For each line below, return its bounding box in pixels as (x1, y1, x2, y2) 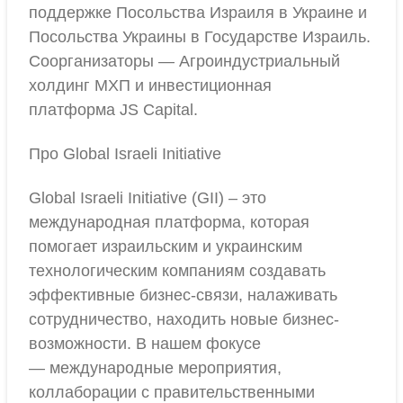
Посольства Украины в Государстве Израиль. (29, 28, 371, 46)
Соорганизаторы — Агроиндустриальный (29, 52, 340, 70)
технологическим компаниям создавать (29, 262, 326, 280)
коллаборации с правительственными (29, 383, 315, 401)
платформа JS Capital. (29, 101, 202, 119)
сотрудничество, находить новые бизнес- (29, 310, 339, 328)
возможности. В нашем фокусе (29, 335, 261, 353)
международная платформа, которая (29, 213, 309, 231)
